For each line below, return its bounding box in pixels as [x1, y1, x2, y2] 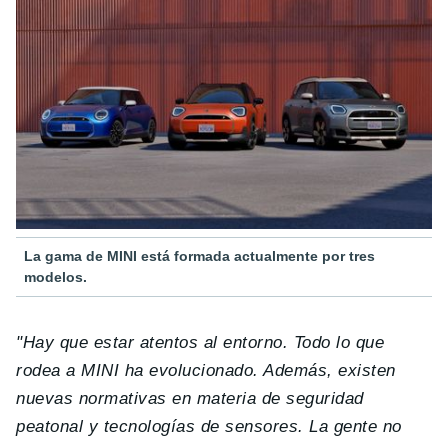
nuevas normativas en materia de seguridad [16, 388, 364, 408]
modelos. [24, 268, 87, 285]
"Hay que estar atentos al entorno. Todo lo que [16, 332, 385, 352]
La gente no [309, 416, 402, 436]
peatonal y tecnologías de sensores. [16, 416, 310, 436]
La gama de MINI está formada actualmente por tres [24, 247, 375, 264]
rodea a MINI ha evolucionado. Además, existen [16, 360, 396, 380]
